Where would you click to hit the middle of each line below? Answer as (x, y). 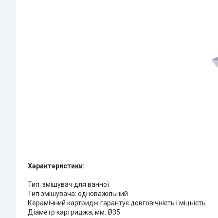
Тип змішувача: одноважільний (78, 193)
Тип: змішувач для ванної (68, 184)
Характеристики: (56, 166)
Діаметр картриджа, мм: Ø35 (74, 212)
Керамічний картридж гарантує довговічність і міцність (117, 203)
